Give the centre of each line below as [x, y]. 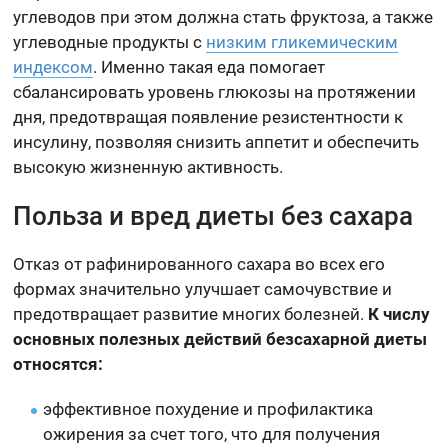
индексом [53, 67]
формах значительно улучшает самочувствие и [203, 289]
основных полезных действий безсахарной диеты [220, 339]
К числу [399, 314]
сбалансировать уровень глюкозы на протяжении [215, 92]
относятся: [58, 364]
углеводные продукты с [110, 42]
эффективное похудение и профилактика [208, 409]
